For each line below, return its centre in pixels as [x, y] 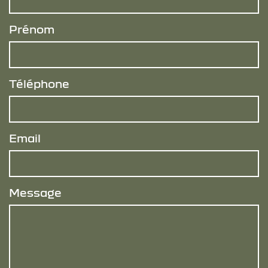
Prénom [32, 29]
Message [35, 193]
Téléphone [39, 84]
